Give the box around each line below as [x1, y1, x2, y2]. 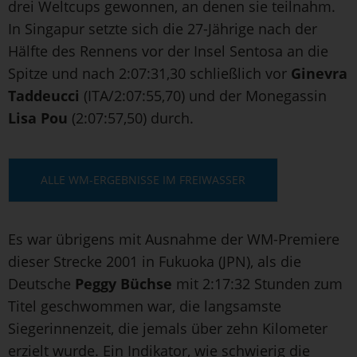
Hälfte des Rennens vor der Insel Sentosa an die [8, 41, 328, 61]
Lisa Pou [8, 108, 68, 127]
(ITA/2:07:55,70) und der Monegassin [80, 85, 327, 105]
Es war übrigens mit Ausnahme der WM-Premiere [8, 229, 339, 249]
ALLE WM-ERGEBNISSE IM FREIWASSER [41, 171, 245, 187]
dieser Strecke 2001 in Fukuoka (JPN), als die [8, 251, 301, 271]
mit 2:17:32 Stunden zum [172, 273, 343, 293]
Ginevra [291, 63, 347, 83]
